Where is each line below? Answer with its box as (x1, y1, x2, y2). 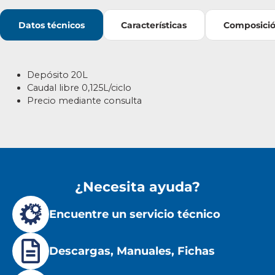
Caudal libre (27, 82, 79, 93)
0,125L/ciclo (79, 82, 131, 93)
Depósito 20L (27, 69, 88, 80)
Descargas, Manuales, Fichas (49, 244, 215, 258)
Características (121, 19, 187, 31)
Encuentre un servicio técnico (49, 207, 220, 221)
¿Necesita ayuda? (75, 177, 200, 195)
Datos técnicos (18, 19, 85, 31)
